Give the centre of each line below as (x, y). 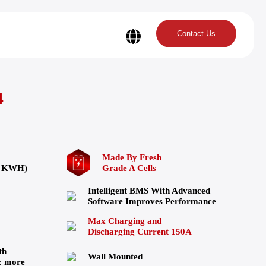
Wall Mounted (115, 257)
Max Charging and (125, 221)
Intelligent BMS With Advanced (149, 191)
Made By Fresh (132, 158)
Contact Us (196, 34)
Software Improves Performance (152, 202)
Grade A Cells (129, 168)
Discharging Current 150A (140, 232)
